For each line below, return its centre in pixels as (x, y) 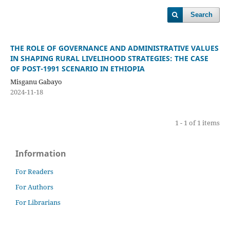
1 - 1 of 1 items (198, 122)
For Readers (34, 171)
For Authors (34, 187)
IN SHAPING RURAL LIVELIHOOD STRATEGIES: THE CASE (109, 58)
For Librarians (38, 202)
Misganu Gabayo (36, 81)
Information (41, 153)
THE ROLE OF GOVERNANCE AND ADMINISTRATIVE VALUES (114, 48)
